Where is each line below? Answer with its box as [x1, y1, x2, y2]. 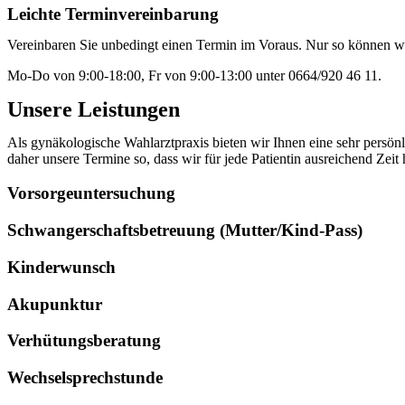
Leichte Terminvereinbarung [7, 4, 219, 24]
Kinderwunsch [7, 257, 116, 277]
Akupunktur [7, 294, 102, 314]
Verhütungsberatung [7, 331, 161, 351]
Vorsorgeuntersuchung [7, 184, 175, 203]
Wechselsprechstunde [7, 368, 163, 388]
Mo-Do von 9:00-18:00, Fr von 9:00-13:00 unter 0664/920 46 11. [7, 67, 381, 83]
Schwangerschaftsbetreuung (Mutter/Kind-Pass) [7, 221, 363, 240]
